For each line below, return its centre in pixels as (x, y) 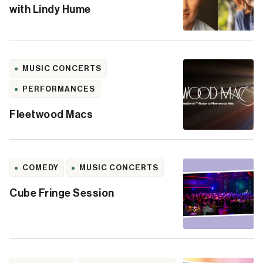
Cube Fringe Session (62, 193)
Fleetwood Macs (51, 114)
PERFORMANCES (59, 89)
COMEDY (41, 168)
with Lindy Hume (50, 9)
